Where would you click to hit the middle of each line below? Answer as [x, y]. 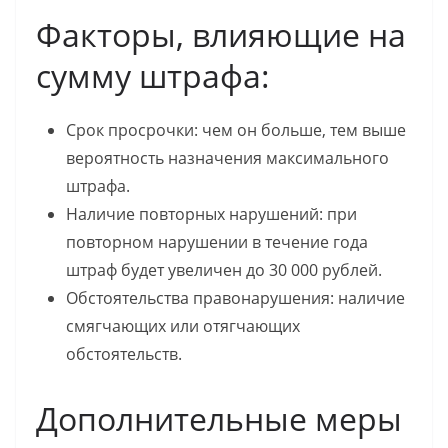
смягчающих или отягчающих [183, 325]
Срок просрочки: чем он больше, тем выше [236, 129]
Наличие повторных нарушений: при [211, 213]
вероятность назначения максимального [227, 157]
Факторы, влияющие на [221, 34]
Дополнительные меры [219, 418]
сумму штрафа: [153, 75]
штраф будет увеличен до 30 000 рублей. [224, 269]
